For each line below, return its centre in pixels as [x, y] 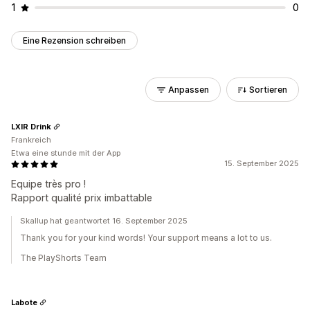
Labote [24, 302]
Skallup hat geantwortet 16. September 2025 [104, 221]
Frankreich [31, 140]
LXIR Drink [31, 126]
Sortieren [268, 90]
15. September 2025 [262, 163]
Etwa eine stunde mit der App [66, 153]
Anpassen [189, 90]
